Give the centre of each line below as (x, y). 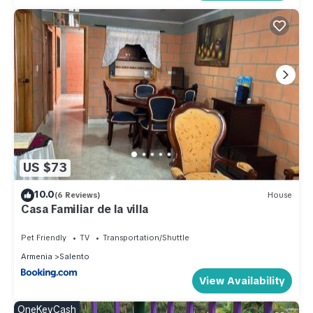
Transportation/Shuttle (146, 237)
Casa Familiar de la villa (85, 209)
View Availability (242, 281)
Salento (74, 256)
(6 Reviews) (78, 195)
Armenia (37, 256)
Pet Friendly (44, 237)
